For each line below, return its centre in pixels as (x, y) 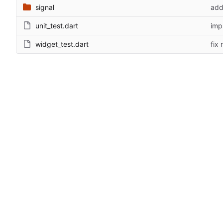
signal (45, 7)
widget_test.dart (62, 44)
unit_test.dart (57, 26)
